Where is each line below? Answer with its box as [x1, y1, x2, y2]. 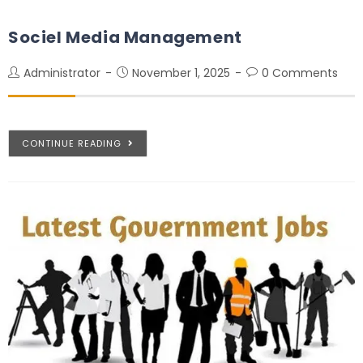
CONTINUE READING [22, 136, 122, 150]
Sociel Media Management [8, 25, 242, 49]
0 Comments [262, 64, 338, 81]
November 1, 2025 [132, 64, 230, 81]
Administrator [23, 64, 100, 81]
